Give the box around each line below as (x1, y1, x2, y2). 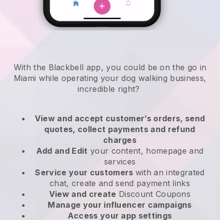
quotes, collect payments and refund (44, 124, 195, 135)
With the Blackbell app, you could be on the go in (13, 62, 207, 73)
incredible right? (78, 84, 142, 94)
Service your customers (35, 167, 136, 178)
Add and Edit (36, 146, 88, 156)
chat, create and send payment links (49, 178, 191, 189)
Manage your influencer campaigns (48, 200, 192, 210)
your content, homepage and (87, 146, 204, 156)
